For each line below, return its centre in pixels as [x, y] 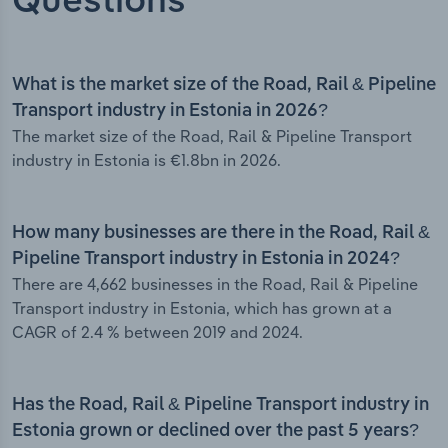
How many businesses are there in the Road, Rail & [221, 233]
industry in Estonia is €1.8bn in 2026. [146, 160]
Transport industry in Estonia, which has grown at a [202, 308]
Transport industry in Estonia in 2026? [170, 111]
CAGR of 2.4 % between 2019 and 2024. [157, 332]
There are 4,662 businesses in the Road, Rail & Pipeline [215, 284]
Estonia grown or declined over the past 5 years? [215, 431]
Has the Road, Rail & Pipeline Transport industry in [220, 405]
